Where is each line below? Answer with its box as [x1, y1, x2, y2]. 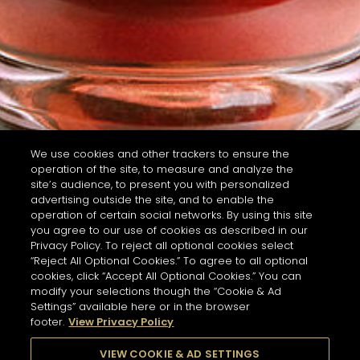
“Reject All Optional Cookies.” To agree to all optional [31, 253, 309, 268]
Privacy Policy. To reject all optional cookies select [31, 238, 294, 253]
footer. [31, 314, 65, 329]
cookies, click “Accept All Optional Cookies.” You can [31, 268, 302, 284]
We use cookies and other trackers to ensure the [31, 146, 290, 162]
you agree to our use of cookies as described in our [31, 223, 309, 238]
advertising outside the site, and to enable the [31, 192, 275, 207]
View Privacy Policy [68, 314, 174, 329]
